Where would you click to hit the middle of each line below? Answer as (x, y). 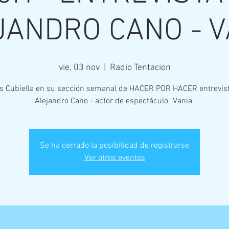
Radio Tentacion (140, 68)
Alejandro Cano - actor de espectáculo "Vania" (114, 101)
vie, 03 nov (79, 68)
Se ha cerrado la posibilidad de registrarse (114, 146)
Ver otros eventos (114, 158)
